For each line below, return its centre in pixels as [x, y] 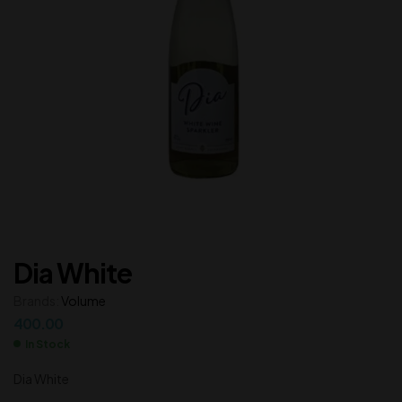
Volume [83, 300]
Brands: [37, 300]
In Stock [48, 344]
